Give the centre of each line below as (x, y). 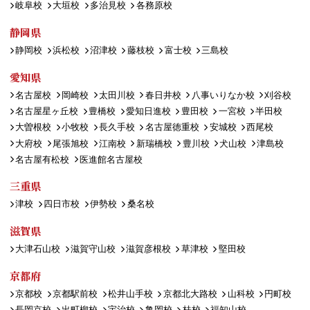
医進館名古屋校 (111, 159)
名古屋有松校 (43, 159)
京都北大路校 (190, 294)
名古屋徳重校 (172, 127)
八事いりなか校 (223, 95)
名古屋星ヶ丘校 (47, 111)
